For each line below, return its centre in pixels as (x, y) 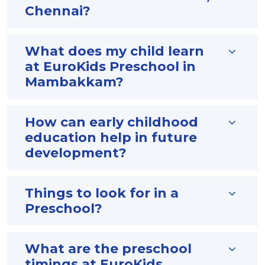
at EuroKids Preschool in (110, 67)
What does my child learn (114, 51)
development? (76, 153)
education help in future (111, 138)
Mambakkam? (74, 82)
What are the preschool (108, 249)
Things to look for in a (102, 193)
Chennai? (58, 11)
